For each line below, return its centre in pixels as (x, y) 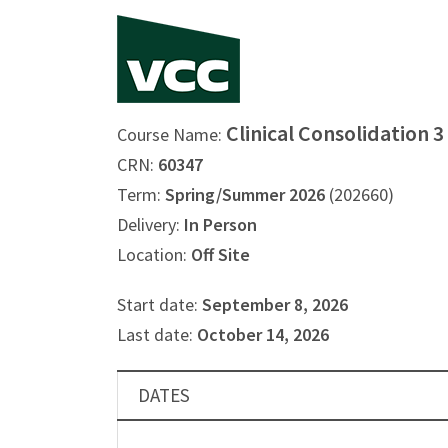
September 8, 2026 (275, 304)
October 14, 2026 (263, 334)
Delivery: (150, 224)
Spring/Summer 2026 (245, 194)
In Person (220, 224)
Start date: (159, 304)
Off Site (220, 254)
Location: (154, 254)
